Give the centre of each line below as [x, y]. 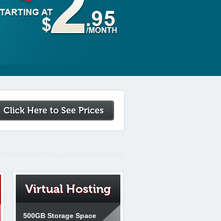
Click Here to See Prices [54, 110]
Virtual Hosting [68, 189]
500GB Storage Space [60, 216]
